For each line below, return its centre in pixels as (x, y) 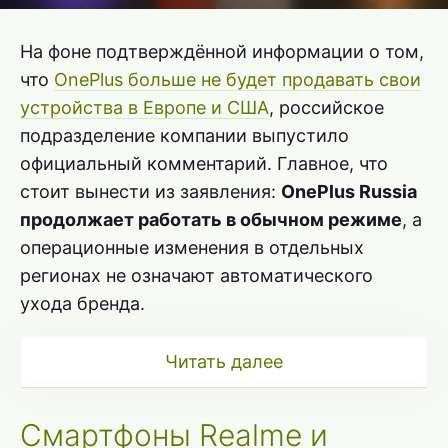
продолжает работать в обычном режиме (211, 220)
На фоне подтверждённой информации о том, (222, 52)
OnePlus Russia (349, 192)
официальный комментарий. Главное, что (204, 164)
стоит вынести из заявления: (150, 192)
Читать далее (224, 362)
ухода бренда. (82, 304)
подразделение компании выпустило (184, 136)
